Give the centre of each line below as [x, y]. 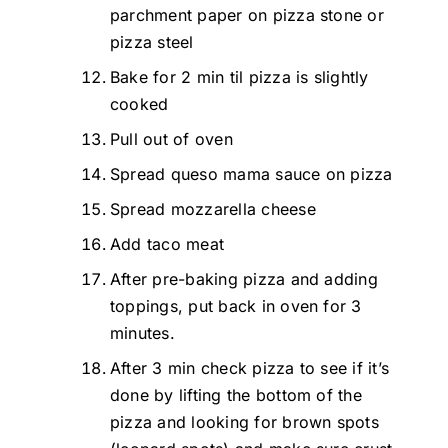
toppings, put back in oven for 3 [236, 305]
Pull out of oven [171, 138]
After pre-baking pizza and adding [244, 278]
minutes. [142, 332]
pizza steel [152, 41]
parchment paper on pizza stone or [247, 14]
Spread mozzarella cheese [213, 208]
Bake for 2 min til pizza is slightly [239, 76]
